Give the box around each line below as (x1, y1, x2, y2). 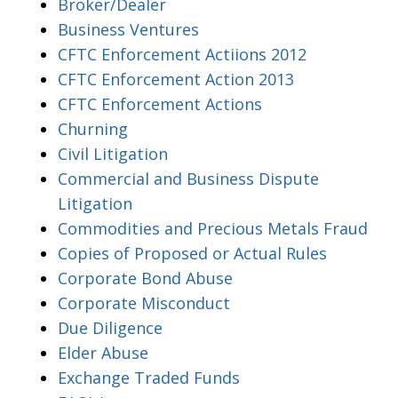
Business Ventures (58, 18, 199, 40)
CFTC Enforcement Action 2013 (58, 68, 294, 90)
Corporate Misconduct (58, 291, 230, 314)
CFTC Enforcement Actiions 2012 (58, 43, 306, 65)
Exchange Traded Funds (58, 366, 240, 388)
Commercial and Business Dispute (58, 167, 319, 189)
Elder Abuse (58, 341, 148, 363)
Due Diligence (58, 316, 163, 338)
